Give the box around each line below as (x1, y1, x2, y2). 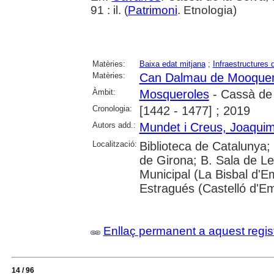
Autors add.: (92, 120, 136, 130)
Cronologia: (92, 104, 132, 114)
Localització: (92, 139, 137, 149)
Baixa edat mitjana (139, 59, 206, 69)
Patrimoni (127, 4, 177, 17)
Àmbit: (92, 87, 116, 97)
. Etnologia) (177, 4, 240, 17)
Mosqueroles (139, 87, 209, 102)
